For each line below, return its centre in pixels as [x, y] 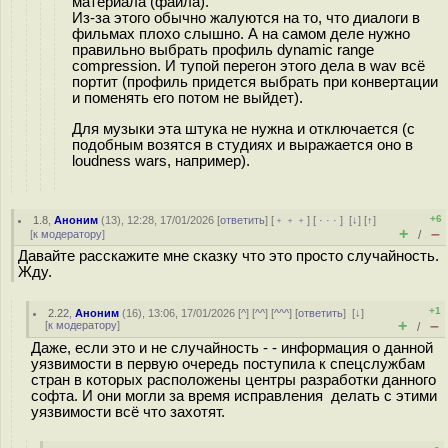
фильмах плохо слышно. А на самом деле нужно [241, 34]
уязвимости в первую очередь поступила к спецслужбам [228, 364]
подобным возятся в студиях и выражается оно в [242, 144]
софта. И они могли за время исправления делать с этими [234, 396]
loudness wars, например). [161, 160]
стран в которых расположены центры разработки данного [233, 380]
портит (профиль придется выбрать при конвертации [255, 82]
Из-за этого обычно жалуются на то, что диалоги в [246, 18]
